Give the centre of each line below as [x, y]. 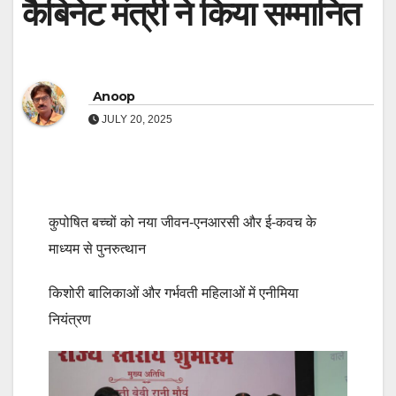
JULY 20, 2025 [136, 119]
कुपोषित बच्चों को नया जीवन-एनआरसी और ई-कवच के [183, 223]
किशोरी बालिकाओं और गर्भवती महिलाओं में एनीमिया [174, 293]
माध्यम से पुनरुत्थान [97, 249]
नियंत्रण [73, 320]
